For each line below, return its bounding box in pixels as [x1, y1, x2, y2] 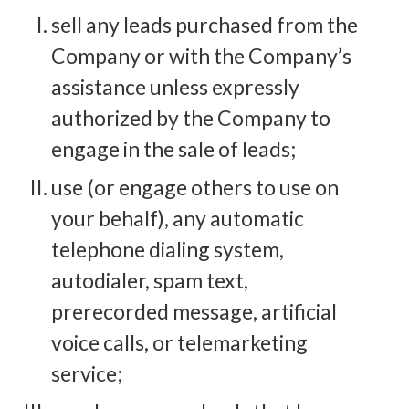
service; [51, 360, 122, 386]
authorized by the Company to [51, 104, 330, 131]
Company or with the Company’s [51, 42, 351, 68]
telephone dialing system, [51, 236, 284, 262]
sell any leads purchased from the [51, 11, 358, 37]
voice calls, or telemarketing [51, 329, 308, 355]
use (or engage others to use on [51, 173, 339, 200]
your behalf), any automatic [51, 204, 304, 231]
